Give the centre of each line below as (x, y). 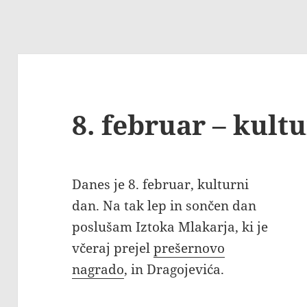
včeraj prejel (113, 248)
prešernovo (189, 248)
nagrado (98, 270)
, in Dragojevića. (174, 270)
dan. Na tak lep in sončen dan (164, 206)
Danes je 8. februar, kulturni (161, 185)
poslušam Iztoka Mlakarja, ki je (170, 227)
